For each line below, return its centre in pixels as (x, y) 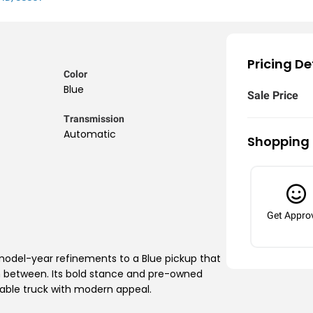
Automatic (89, 134)
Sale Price (273, 95)
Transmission (94, 119)
